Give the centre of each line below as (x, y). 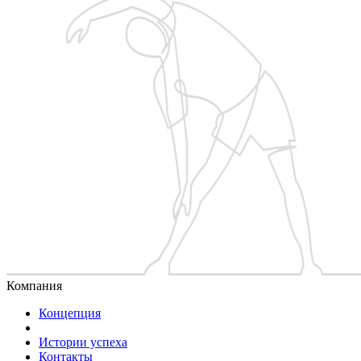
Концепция (70, 313)
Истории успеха (83, 342)
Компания (34, 285)
